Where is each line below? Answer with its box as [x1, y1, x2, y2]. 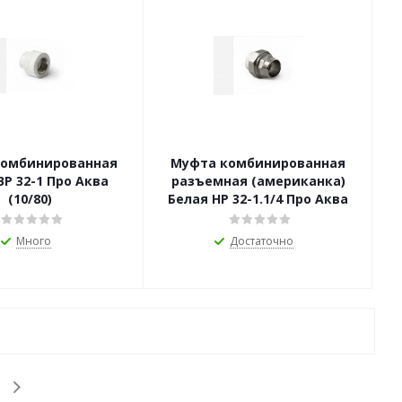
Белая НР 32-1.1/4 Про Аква [286, 190, 348, 208]
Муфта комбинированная [170, 154, 345, 172]
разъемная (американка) [170, 172, 345, 190]
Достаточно [230, 233, 293, 249]
